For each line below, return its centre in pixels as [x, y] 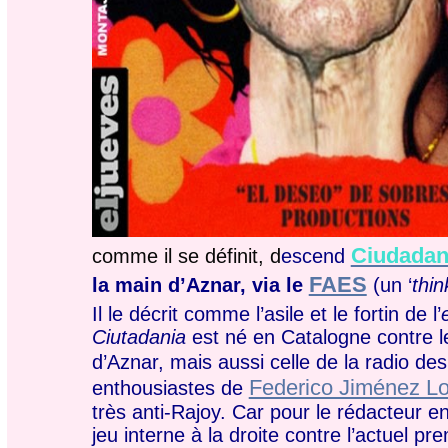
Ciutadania [138, 336]
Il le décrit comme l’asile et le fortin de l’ [266, 313]
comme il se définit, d [186, 256]
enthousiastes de [170, 387]
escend [315, 256]
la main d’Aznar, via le [200, 284]
